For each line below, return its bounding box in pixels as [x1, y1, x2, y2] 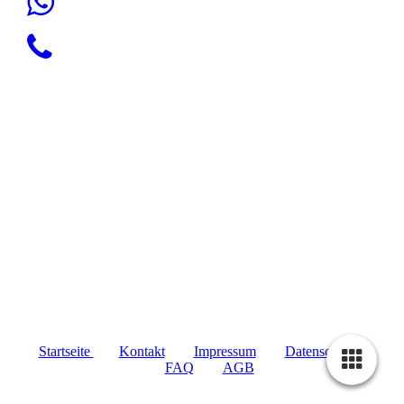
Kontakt [118, 343, 165, 359]
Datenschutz [284, 343, 355, 359]
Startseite [38, 343, 94, 359]
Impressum [193, 343, 256, 359]
